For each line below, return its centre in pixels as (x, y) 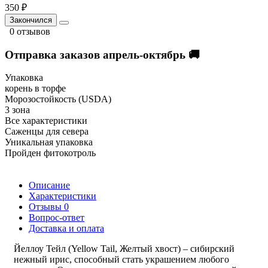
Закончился (31, 20)
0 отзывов (30, 31)
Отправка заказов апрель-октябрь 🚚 (102, 54)
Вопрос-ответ (57, 218)
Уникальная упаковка (49, 142)
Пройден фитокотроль (50, 153)
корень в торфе (35, 89)
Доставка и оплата (66, 229)
